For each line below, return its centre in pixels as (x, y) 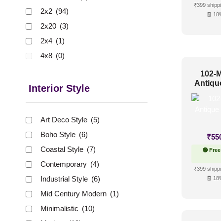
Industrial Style (65, 179)
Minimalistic (60, 209)
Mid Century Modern (74, 194)
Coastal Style (63, 149)
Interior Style (59, 89)
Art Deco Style (65, 120)
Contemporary (65, 164)
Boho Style (59, 135)
